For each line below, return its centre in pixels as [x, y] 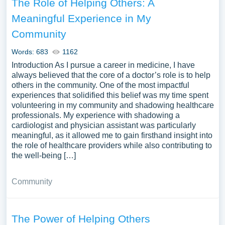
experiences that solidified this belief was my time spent [110, 95]
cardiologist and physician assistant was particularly [103, 125]
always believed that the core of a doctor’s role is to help [111, 75]
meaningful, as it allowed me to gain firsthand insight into [112, 135]
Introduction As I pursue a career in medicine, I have [103, 65]
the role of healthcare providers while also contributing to [111, 145]
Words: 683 [30, 52]
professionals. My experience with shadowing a [95, 115]
